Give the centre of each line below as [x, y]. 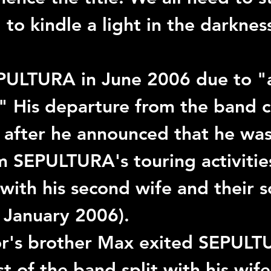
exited [166, 242]
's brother [53, 242]
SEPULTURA [64, 161]
